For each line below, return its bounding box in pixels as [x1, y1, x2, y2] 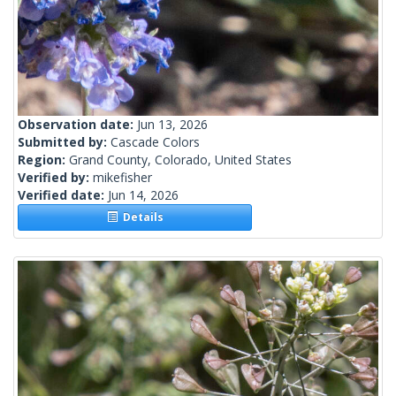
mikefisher [93, 169, 152, 187]
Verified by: [18, 169, 93, 187]
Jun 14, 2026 [108, 187, 179, 204]
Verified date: [18, 187, 108, 204]
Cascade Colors [110, 133, 200, 151]
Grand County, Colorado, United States [69, 151, 292, 169]
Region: [18, 151, 69, 169]
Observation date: [18, 116, 137, 133]
